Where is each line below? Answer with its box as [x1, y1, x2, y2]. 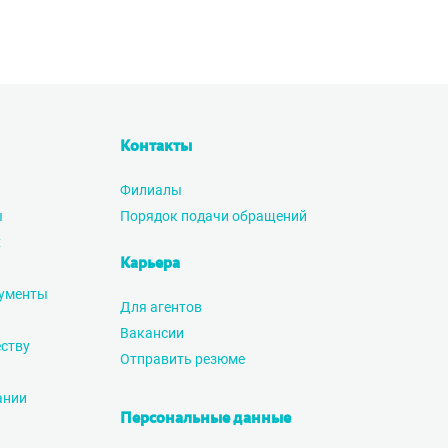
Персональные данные [120, 411, 291, 427]
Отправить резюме [120, 351, 245, 367]
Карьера [120, 256, 180, 272]
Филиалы [120, 182, 182, 198]
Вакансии [120, 325, 184, 341]
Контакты [120, 139, 192, 155]
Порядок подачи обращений [120, 208, 307, 224]
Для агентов [120, 299, 202, 315]
